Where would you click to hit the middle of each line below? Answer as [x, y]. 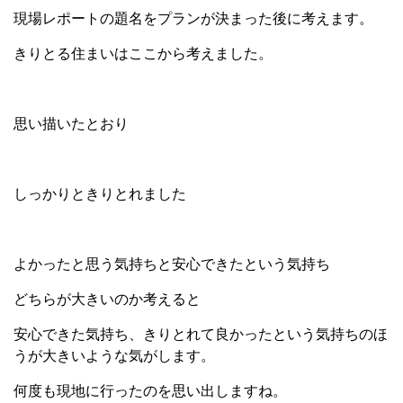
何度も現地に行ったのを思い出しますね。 [150, 391]
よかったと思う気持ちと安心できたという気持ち [172, 264]
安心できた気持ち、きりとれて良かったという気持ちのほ [201, 335]
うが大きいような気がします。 [114, 356]
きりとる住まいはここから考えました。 [143, 54]
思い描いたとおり [71, 124]
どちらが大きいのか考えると [107, 300]
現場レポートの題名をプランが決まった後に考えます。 [193, 19]
